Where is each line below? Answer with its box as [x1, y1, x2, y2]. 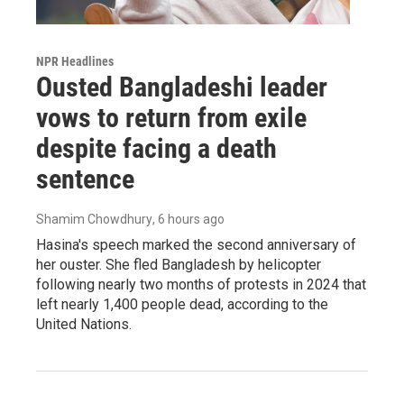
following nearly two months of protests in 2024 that [36, 276, 366, 294]
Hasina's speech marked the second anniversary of [36, 236, 356, 254]
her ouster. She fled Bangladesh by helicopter [36, 256, 321, 274]
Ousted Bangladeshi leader [36, 71, 327, 104]
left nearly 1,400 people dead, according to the [36, 296, 328, 314]
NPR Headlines [36, 54, 114, 69]
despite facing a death [36, 133, 277, 165]
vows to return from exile [36, 102, 307, 134]
